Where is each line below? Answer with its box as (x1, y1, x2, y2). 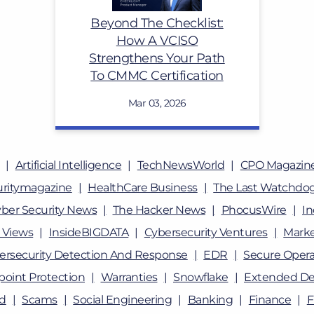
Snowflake (173, 271, 228, 284)
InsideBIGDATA (48, 226, 129, 239)
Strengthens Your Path (89, 50, 225, 65)
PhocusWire (221, 203, 287, 217)
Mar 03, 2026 (128, 97, 186, 109)
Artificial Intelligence (15, 158, 122, 172)
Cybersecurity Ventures (144, 226, 268, 239)
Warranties (100, 271, 158, 284)
